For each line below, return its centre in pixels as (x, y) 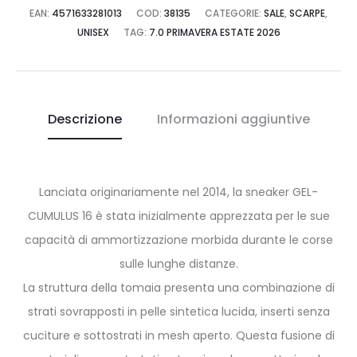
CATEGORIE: (234, 13)
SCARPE (307, 13)
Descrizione (84, 119)
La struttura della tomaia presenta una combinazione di (178, 287)
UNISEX (93, 32)
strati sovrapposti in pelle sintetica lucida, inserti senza (178, 311)
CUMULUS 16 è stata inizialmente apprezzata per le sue (178, 216)
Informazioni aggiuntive (233, 119)
